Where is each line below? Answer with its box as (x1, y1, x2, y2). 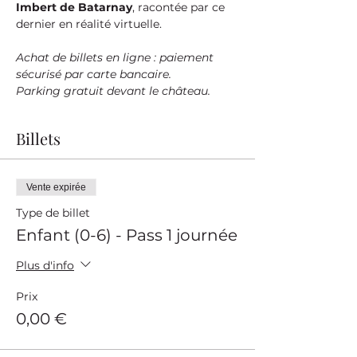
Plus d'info (16, 257, 74, 273)
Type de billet (16, 206, 90, 220)
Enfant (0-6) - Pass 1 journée (16, 226, 237, 245)
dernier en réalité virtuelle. (16, 17, 162, 31)
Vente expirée (26, 182, 86, 193)
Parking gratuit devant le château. (16, 84, 210, 98)
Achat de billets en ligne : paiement (16, 50, 217, 65)
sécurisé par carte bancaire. (16, 67, 171, 81)
